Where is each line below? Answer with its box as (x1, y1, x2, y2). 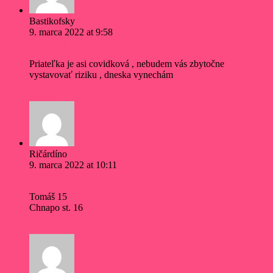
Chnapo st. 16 (29, 202, 83, 213)
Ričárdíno (29, 149, 67, 160)
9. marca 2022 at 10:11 (29, 160, 117, 171)
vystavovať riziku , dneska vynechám (29, 69, 173, 80)
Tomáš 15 (29, 191, 67, 202)
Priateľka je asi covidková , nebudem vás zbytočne (29, 58, 224, 69)
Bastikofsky (29, 16, 75, 27)
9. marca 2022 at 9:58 (29, 27, 113, 38)
